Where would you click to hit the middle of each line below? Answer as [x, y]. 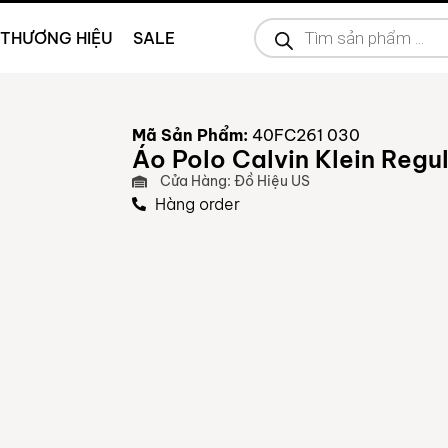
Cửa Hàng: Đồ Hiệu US [235, 181]
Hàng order [197, 204]
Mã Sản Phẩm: [190, 135]
